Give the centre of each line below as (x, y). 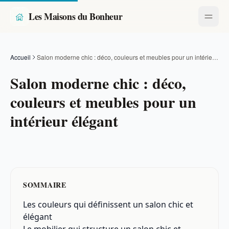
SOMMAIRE (45, 185)
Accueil (20, 57)
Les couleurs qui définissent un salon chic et (108, 204)
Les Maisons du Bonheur (76, 16)
